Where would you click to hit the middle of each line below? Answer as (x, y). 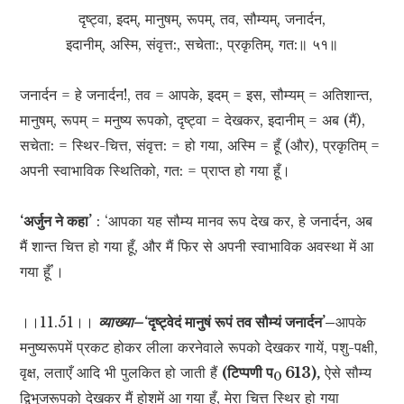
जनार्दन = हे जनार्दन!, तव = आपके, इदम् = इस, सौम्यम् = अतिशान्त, (197, 95)
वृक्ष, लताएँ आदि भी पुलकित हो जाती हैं (121, 373)
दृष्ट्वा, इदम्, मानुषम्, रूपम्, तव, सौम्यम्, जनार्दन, (202, 19)
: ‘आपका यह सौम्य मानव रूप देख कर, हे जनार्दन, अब (233, 221)
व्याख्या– (122, 322)
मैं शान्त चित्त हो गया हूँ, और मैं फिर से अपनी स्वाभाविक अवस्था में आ (197, 247)
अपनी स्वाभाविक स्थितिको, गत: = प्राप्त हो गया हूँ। (156, 171)
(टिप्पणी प (248, 373)
